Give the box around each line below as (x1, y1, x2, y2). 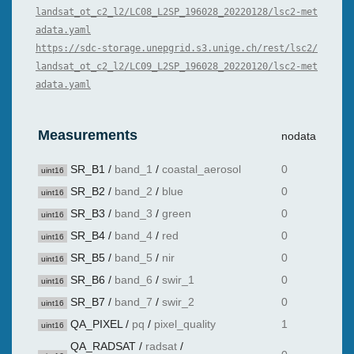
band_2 (115, 185, 153, 198)
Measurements (38, 126, 141, 143)
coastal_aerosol (162, 163, 241, 175)
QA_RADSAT (70, 340, 136, 352)
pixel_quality (154, 318, 216, 330)
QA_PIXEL (70, 318, 122, 330)
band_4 (115, 229, 153, 242)
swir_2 (162, 296, 194, 308)
